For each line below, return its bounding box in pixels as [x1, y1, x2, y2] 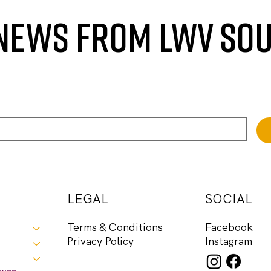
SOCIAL [205, 190, 253, 207]
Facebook [205, 220, 253, 235]
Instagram [205, 234, 253, 249]
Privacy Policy [67, 234, 134, 249]
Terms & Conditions [67, 220, 163, 235]
